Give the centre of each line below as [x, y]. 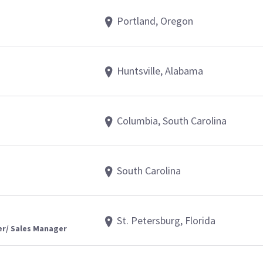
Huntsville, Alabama [160, 71]
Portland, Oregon [155, 21]
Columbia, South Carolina [171, 121]
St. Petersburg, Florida [166, 221]
